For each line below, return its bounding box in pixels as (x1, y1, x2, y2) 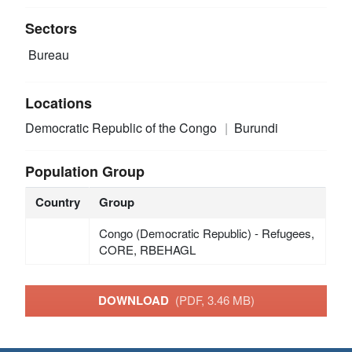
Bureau (25, 46, 70, 64)
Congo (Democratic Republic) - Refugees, (98, 224, 314, 241)
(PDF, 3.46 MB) (174, 291, 255, 309)
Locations (25, 92, 93, 113)
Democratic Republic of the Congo (25, 118, 221, 137)
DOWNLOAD (97, 291, 175, 310)
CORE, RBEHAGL (98, 240, 196, 258)
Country (35, 192, 80, 211)
